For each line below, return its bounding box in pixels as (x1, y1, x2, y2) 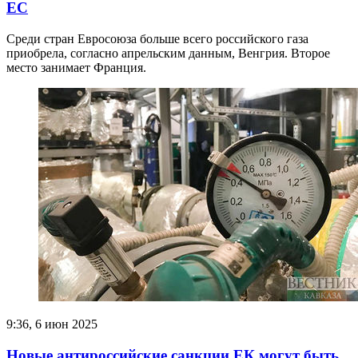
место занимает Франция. (6, 61, 146, 74)
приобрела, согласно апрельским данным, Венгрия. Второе (6, 46, 330, 60)
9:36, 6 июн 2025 (6, 317, 97, 331)
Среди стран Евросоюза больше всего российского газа (6, 32, 308, 46)
